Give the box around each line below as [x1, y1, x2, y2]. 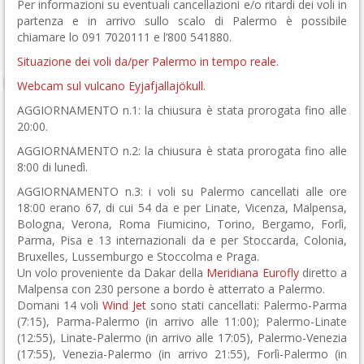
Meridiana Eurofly [206, 265, 299, 281]
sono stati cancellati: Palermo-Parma [146, 297, 347, 314]
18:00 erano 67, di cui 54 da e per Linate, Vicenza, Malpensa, [17, 200, 347, 216]
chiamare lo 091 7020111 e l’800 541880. [17, 29, 232, 45]
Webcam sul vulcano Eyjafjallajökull [17, 78, 203, 94]
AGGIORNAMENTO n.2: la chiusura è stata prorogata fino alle [17, 143, 347, 159]
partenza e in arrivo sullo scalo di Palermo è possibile [17, 13, 347, 29]
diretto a [298, 265, 348, 281]
